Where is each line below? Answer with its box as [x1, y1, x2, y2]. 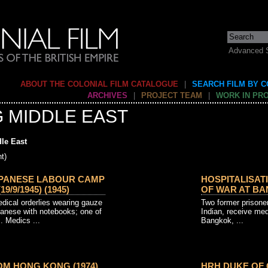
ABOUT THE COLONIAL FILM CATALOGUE [20, 80, 178, 89]
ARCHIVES [87, 91, 127, 100]
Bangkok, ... [201, 216, 243, 225]
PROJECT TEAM [141, 91, 202, 100]
